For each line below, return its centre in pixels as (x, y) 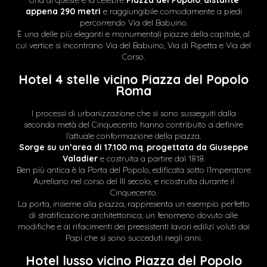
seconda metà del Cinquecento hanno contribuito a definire (133, 125)
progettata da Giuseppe (197, 147)
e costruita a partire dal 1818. (151, 159)
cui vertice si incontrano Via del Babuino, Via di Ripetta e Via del (133, 45)
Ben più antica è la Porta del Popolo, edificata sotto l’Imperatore (133, 170)
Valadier (80, 159)
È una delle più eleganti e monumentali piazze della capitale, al (133, 34)
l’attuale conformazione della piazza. (133, 136)
